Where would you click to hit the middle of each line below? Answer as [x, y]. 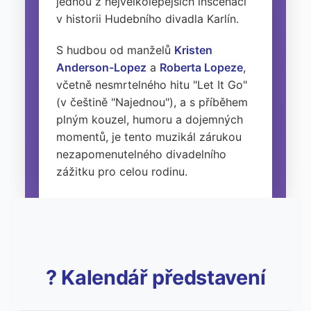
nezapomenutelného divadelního [141, 154]
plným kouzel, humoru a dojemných [150, 119]
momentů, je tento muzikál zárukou [149, 136]
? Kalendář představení [155, 278]
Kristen [193, 50]
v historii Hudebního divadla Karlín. [148, 18]
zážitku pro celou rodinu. [122, 171]
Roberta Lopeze [201, 67]
